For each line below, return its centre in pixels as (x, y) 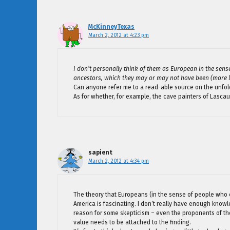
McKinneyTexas (111, 27)
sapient (100, 153)
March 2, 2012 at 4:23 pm (119, 35)
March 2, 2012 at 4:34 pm (119, 161)
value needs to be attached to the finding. (132, 223)
